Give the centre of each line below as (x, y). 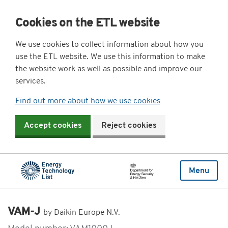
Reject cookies (129, 126)
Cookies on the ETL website (88, 24)
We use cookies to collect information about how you (109, 45)
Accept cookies (53, 126)
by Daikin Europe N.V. (82, 212)
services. (31, 82)
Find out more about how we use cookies (88, 102)
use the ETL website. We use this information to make (110, 57)
